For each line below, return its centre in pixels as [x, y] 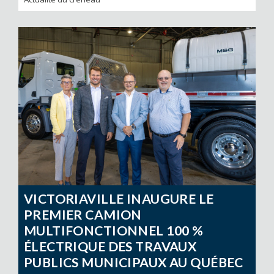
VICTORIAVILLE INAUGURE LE [119, 199]
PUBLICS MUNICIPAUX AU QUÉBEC [133, 263]
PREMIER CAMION [83, 215]
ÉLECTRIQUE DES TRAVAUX [110, 247]
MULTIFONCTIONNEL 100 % [113, 231]
